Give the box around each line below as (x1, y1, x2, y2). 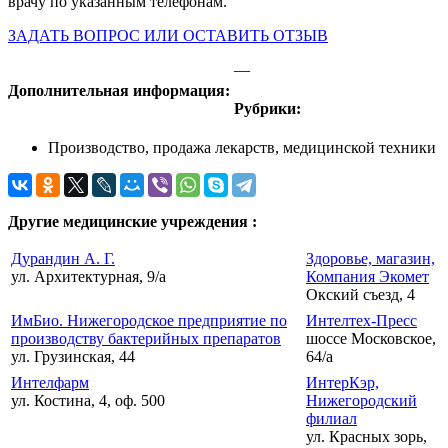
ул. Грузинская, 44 (11, 348, 135, 366)
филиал (306, 410, 357, 428)
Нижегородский (306, 392, 417, 410)
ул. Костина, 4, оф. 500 (11, 392, 165, 410)
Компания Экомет (306, 268, 429, 286)
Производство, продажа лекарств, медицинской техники (48, 139, 436, 157)
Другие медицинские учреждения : (8, 213, 257, 231)
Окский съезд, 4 (306, 286, 415, 304)
